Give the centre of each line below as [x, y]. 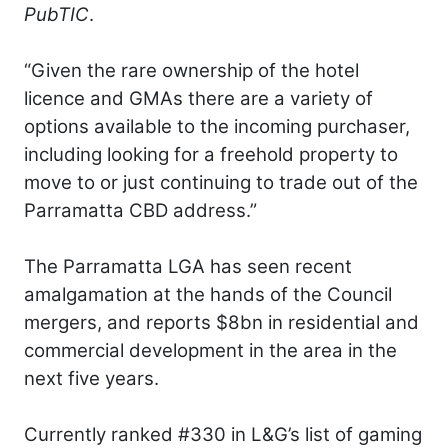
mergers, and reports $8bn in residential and [221, 322]
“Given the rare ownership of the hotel [191, 70]
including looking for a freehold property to [211, 154]
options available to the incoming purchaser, [217, 126]
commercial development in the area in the [210, 350]
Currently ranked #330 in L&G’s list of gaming [223, 434]
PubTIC [56, 14]
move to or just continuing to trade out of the [221, 182]
